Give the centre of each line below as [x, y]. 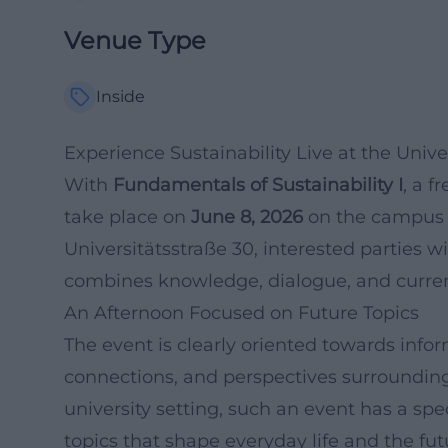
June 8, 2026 [247, 217]
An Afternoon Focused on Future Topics [241, 313]
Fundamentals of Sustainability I [258, 185]
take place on [127, 217]
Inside [120, 96]
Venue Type [135, 40]
